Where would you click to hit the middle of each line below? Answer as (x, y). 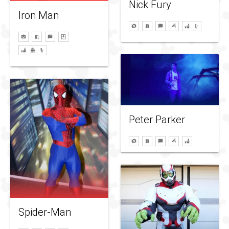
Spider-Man (45, 212)
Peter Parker (157, 120)
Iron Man (39, 16)
